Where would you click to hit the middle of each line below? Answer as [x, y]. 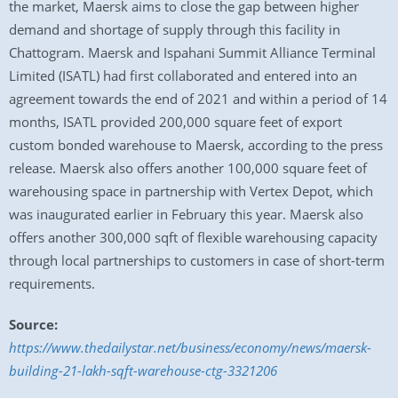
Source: [33, 324]
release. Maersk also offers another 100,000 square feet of [188, 168]
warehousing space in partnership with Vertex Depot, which [191, 191]
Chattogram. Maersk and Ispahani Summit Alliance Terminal [192, 52]
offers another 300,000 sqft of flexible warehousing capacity [193, 237]
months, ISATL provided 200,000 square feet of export [175, 122]
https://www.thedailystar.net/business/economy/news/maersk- [190, 347]
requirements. [52, 283]
